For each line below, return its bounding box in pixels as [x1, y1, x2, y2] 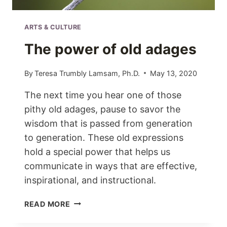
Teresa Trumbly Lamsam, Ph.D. [34, 68, 140, 78]
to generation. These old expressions [24, 132, 183, 143]
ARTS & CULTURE [24, 23, 82, 31]
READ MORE [24, 199, 70, 208]
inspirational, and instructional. [24, 174, 156, 185]
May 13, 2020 [150, 68, 198, 78]
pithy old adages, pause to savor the [24, 103, 180, 115]
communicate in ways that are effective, [24, 160, 197, 171]
